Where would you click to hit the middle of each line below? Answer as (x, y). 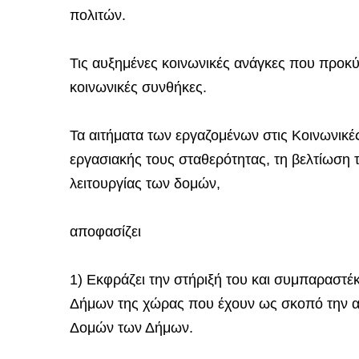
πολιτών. (98, 15)
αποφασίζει (105, 232)
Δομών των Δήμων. (131, 328)
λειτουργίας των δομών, (145, 184)
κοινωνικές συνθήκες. (138, 87)
